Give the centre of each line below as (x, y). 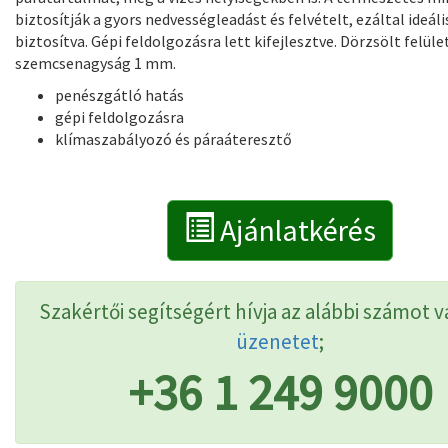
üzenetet (277, 341)
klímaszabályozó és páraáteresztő (173, 139)
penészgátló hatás (119, 95)
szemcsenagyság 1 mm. (95, 63)
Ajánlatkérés (295, 230)
